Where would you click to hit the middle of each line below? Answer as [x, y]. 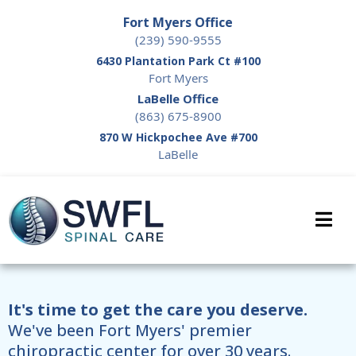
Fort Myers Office [178, 22]
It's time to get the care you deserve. [158, 310]
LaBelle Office [178, 99]
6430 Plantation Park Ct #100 [178, 61]
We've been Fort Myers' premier [130, 330]
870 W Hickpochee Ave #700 [178, 137]
